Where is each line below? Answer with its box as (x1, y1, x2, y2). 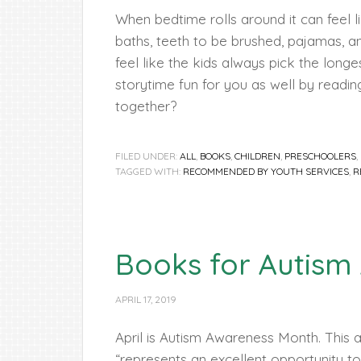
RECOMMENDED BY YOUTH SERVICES (183, 165, 349, 177)
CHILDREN (234, 150, 280, 162)
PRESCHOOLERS (284, 150, 356, 162)
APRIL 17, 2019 (115, 293, 176, 305)
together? (115, 98, 176, 114)
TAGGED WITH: (115, 165, 183, 177)
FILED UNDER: (115, 150, 180, 162)
